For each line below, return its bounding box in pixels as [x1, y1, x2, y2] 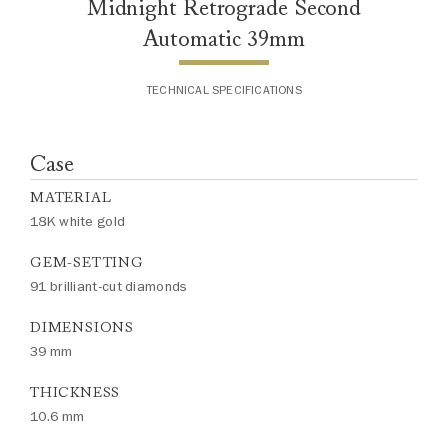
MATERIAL [30, 189, 112, 206]
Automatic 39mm [143, 24, 305, 53]
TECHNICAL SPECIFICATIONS [146, 82, 302, 98]
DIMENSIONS [30, 319, 134, 336]
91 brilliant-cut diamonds [30, 277, 188, 296]
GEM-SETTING [30, 254, 144, 271]
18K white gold [30, 212, 126, 231]
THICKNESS [30, 384, 121, 401]
